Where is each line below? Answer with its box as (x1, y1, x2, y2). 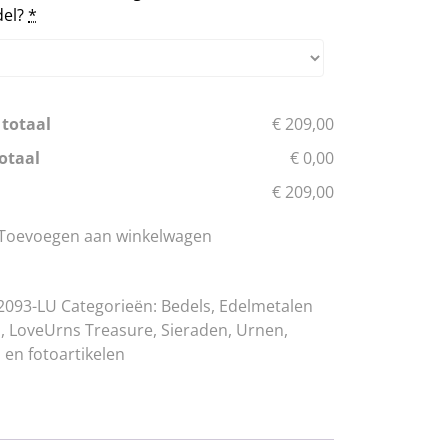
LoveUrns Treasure (9, 319, 154, 341)
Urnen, (236, 319, 289, 341)
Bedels (161, 295, 212, 317)
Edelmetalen (219, 295, 314, 317)
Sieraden (161, 319, 229, 341)
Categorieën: (61, 295, 162, 317)
